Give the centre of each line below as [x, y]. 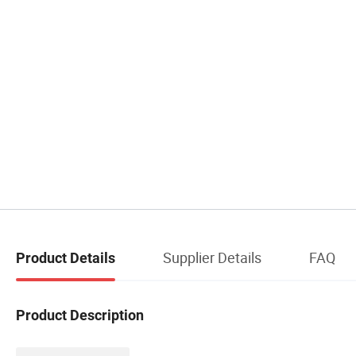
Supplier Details [212, 257]
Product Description [80, 315]
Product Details [66, 257]
